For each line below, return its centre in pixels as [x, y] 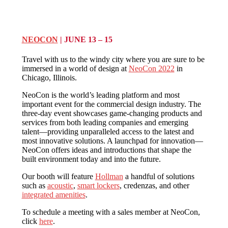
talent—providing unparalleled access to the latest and [108, 131]
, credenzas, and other [154, 185]
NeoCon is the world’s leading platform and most [101, 95]
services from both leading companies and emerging [105, 122]
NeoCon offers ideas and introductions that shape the [106, 150]
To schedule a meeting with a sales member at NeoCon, [111, 212]
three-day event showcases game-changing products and [112, 113]
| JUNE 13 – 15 [85, 39]
